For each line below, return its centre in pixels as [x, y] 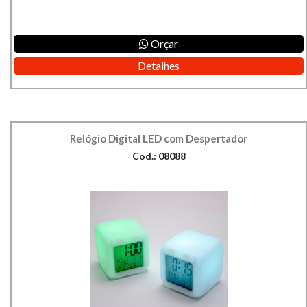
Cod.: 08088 [159, 156]
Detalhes [159, 66]
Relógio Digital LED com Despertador [159, 139]
